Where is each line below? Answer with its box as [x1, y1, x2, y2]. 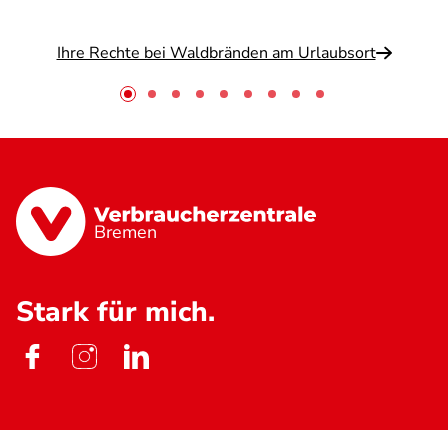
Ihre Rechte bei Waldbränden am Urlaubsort [56, 42, 376, 64]
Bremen [94, 220, 158, 245]
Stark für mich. [16, 293, 215, 332]
